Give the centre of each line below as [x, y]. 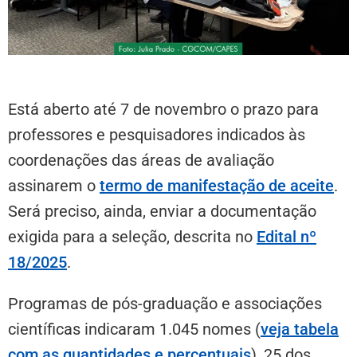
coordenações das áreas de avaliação [141, 160]
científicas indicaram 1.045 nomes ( [134, 329]
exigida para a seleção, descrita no [132, 236]
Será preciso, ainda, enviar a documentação [162, 211]
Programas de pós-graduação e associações [165, 303]
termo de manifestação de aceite [217, 185]
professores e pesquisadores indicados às [157, 134]
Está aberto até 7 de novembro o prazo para [163, 109]
